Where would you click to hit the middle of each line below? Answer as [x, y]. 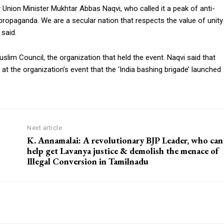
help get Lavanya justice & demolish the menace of [123, 151]
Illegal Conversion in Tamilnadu [88, 161]
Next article [45, 128]
